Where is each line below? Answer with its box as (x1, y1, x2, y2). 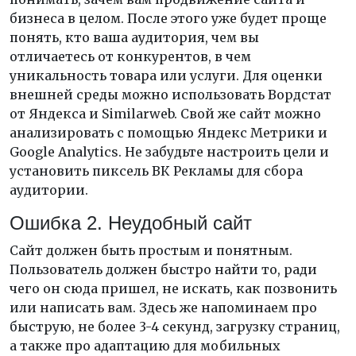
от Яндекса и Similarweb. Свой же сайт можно (10, 106, 321, 122)
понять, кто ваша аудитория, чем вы (10, 29, 259, 45)
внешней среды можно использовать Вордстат (10, 87, 331, 103)
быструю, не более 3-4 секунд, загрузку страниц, (10, 319, 340, 335)
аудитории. (10, 182, 88, 198)
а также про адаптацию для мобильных (10, 338, 281, 354)
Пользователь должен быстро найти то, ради (10, 261, 317, 277)
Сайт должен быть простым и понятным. (10, 242, 292, 258)
